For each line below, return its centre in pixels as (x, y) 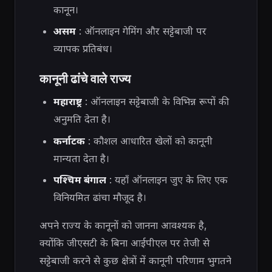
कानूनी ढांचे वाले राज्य (85, 78)
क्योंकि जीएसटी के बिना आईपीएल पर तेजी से (124, 243)
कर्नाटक (69, 141)
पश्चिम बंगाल (80, 180)
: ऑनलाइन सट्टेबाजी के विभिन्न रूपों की (155, 102)
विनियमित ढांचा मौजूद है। (100, 198)
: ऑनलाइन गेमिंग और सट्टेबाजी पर (141, 31)
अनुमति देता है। (82, 119)
